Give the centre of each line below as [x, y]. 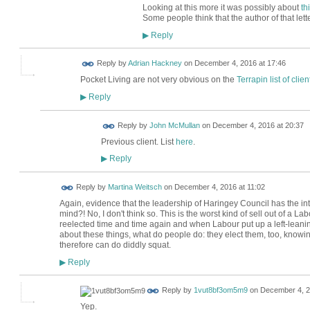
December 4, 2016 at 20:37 [258, 126]
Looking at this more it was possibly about [221, 8]
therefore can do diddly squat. [115, 245]
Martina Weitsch [135, 187]
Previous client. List [138, 142]
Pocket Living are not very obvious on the [158, 80]
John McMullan [174, 126]
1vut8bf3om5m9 [220, 290]
